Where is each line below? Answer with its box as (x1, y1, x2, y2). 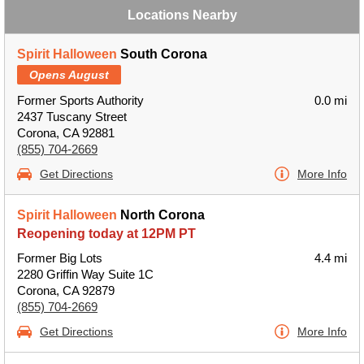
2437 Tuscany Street (17, 110, 127, 123)
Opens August (29, 68, 109, 81)
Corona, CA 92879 (17, 284, 115, 297)
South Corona (117, 47, 207, 61)
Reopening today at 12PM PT (17, 227, 196, 240)
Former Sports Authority (17, 93, 144, 107)
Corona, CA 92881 (17, 126, 115, 140)
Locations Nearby (127, 8, 237, 22)
